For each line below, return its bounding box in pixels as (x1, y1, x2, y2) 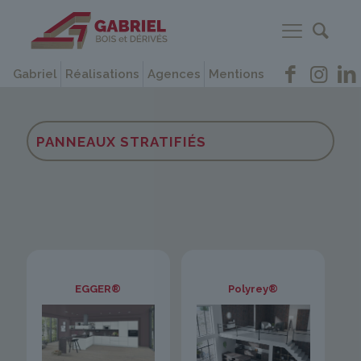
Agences (147, 67, 201, 82)
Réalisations (64, 67, 139, 82)
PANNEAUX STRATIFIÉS (36, 134, 206, 150)
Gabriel (12, 67, 57, 82)
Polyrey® (228, 282, 279, 295)
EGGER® (75, 282, 122, 295)
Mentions (208, 67, 264, 82)
